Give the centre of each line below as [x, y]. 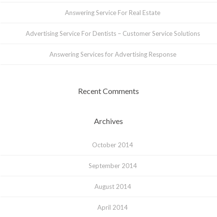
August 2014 [113, 186]
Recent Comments [108, 91]
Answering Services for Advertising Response [113, 54]
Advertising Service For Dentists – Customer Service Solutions [113, 33]
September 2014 [113, 165]
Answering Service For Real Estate [113, 12]
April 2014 [113, 207]
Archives [108, 121]
